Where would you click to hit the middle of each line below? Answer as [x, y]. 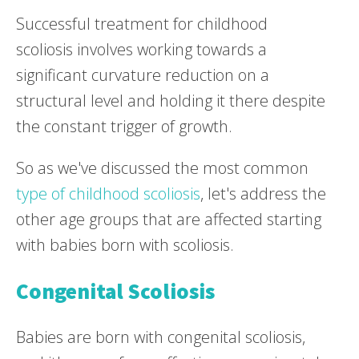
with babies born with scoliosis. [125, 244]
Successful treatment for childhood [142, 23]
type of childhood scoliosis [108, 193]
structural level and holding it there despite [171, 100]
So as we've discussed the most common [162, 167]
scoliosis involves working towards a [141, 49]
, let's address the [263, 193]
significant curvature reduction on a [143, 75]
